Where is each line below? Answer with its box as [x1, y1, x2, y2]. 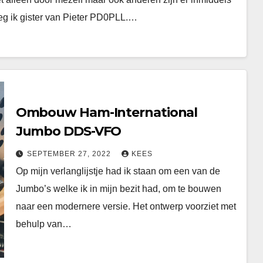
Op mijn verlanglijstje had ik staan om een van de [15, 166, 220, 176]
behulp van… [15, 218, 72, 229]
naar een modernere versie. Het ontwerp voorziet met [15, 201, 236, 211]
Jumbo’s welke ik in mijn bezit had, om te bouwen [15, 183, 221, 194]
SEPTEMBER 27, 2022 [26, 149, 113, 158]
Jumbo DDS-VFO [15, 123, 122, 139]
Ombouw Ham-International [15, 104, 198, 120]
